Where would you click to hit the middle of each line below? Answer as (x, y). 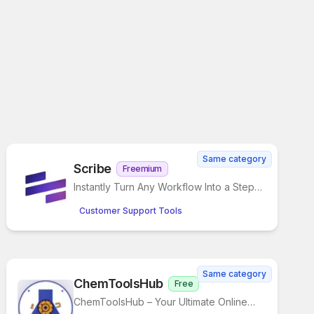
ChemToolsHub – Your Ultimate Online (161, 302)
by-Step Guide (108, 201)
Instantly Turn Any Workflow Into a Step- (166, 187)
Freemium (142, 169)
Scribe (93, 169)
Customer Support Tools (131, 211)
